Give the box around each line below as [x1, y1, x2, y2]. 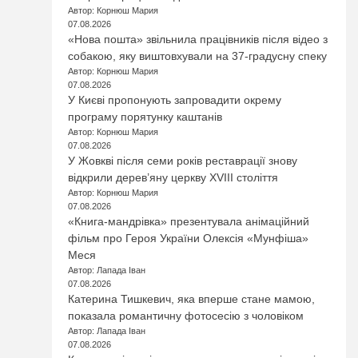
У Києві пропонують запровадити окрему [68, 93, 282, 106]
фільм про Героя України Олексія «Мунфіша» [68, 232, 309, 245]
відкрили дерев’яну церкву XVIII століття [68, 171, 279, 184]
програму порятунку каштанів [68, 110, 223, 123]
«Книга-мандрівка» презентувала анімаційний [68, 215, 310, 228]
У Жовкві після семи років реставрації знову [68, 154, 298, 167]
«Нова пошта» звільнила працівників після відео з [68, 33, 328, 46]
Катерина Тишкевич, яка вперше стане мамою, [68, 292, 316, 305]
